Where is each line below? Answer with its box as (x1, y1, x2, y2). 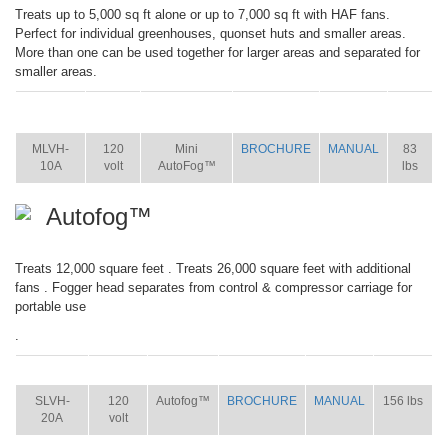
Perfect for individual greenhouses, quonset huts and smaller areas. (15, 26, 406, 41)
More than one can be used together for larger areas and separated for (15, 45, 420, 60)
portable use (15, 299, 86, 314)
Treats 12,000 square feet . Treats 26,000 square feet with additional (15, 261, 411, 276)
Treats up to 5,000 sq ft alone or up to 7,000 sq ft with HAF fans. (15, 7, 390, 22)
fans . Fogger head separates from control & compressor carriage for (15, 280, 412, 295)
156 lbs (383, 394, 423, 408)
